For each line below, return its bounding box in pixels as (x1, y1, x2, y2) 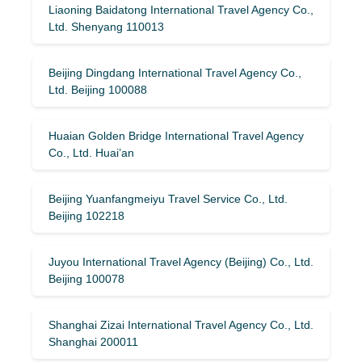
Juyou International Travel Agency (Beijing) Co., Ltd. (48, 255, 314, 268)
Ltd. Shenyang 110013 (48, 19, 164, 33)
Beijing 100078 (48, 271, 124, 285)
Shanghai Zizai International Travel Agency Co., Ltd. (48, 318, 314, 331)
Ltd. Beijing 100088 (48, 82, 147, 96)
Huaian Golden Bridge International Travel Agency (48, 128, 304, 142)
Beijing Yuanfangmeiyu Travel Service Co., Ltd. (48, 192, 288, 205)
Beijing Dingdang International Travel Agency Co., (48, 65, 301, 79)
